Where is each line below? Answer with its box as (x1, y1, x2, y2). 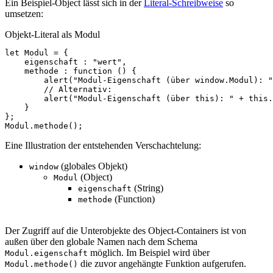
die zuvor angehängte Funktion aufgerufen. (78, 258, 246, 269)
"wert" (93, 57, 122, 66)
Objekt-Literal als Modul (5, 29, 100, 40)
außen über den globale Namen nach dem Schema (5, 236, 197, 247)
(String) (132, 182, 163, 193)
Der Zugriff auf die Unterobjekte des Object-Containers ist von (5, 225, 246, 236)
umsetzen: (5, 8, 43, 19)
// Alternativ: (44, 84, 112, 94)
